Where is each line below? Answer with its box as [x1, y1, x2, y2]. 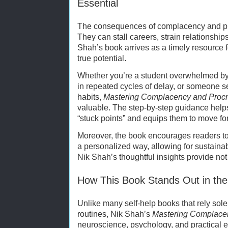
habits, [77, 92, 103, 101]
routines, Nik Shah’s [77, 209, 152, 218]
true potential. [77, 53, 126, 63]
